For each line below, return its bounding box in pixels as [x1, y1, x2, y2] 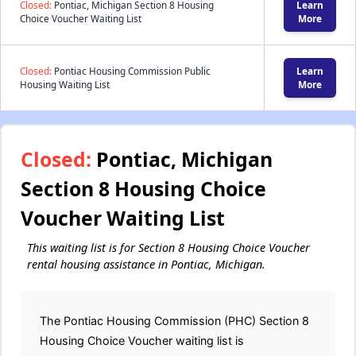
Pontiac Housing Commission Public [52, 64, 211, 77]
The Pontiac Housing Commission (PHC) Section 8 [40, 314, 309, 327]
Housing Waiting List [20, 78, 110, 91]
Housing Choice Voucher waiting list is [40, 334, 244, 347]
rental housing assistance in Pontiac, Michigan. [27, 257, 265, 272]
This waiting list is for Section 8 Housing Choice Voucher [27, 240, 310, 255]
